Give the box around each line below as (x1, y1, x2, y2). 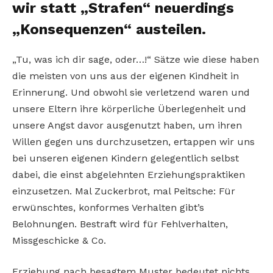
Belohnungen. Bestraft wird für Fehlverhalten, (12, 218, 228, 230)
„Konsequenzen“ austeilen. (12, 20, 206, 38)
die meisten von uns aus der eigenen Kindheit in (12, 69, 239, 82)
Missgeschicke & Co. (12, 234, 106, 246)
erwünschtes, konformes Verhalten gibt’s (12, 201, 204, 213)
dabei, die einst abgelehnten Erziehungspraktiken (12, 168, 245, 180)
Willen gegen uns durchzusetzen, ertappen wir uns (12, 135, 255, 147)
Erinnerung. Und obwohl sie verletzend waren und (12, 86, 250, 98)
